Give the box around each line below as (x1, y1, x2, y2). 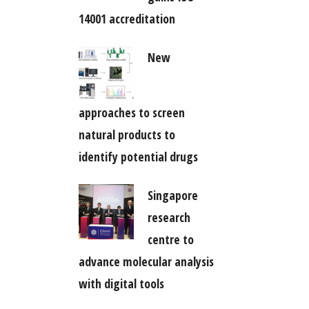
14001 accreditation (78, 10, 175, 27)
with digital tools (78, 275, 164, 292)
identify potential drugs (78, 148, 198, 165)
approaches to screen (78, 103, 185, 121)
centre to (147, 230, 194, 248)
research (147, 208, 190, 226)
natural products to (78, 126, 175, 143)
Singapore (147, 186, 198, 203)
